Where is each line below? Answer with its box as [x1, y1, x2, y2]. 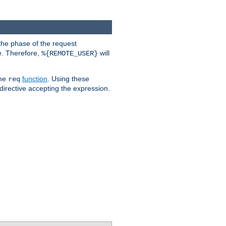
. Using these [47, 75, 89, 83]
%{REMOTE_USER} [41, 49, 98, 58]
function [22, 75, 47, 83]
